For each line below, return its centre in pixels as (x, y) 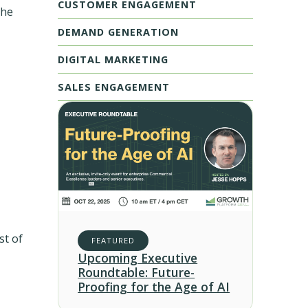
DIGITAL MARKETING (113, 59)
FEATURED (113, 241)
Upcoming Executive (138, 258)
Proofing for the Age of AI (154, 287)
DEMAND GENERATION (118, 32)
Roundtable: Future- (136, 273)
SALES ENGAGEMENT (114, 87)
